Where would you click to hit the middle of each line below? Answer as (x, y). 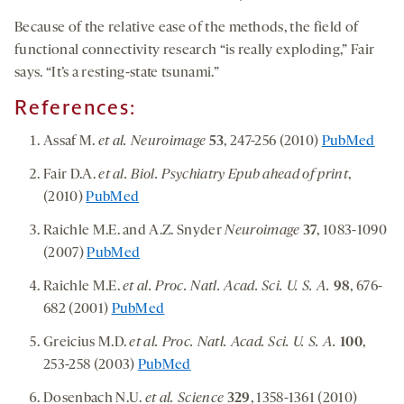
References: (75, 108)
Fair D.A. (71, 175)
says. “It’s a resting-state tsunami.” (117, 73)
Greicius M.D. (87, 343)
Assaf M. (71, 142)
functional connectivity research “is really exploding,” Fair (195, 51)
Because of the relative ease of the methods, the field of (187, 28)
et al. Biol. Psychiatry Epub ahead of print (223, 175)
